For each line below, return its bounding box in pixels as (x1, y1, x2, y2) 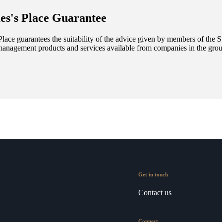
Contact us (138, 188, 171, 197)
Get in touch (138, 171, 168, 178)
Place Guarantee (18, 11, 107, 25)
